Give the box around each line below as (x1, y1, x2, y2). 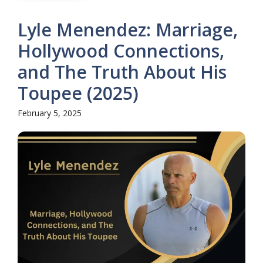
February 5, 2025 (18, 107, 82, 119)
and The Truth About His (18, 59, 227, 84)
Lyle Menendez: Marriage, (18, 17, 238, 42)
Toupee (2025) (18, 80, 139, 105)
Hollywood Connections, (18, 38, 224, 63)
